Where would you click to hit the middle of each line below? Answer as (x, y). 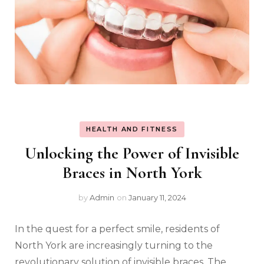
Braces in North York (132, 173)
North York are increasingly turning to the (114, 246)
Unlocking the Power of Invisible (132, 154)
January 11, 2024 (157, 198)
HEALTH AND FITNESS (132, 129)
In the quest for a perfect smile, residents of (117, 229)
